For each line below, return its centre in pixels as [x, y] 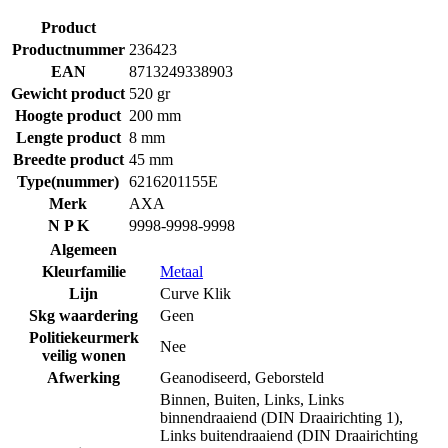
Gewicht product [68, 93]
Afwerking [83, 377]
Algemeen [83, 249]
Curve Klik [195, 293]
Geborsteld [289, 377]
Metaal [181, 271]
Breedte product [68, 159]
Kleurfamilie [83, 271]
